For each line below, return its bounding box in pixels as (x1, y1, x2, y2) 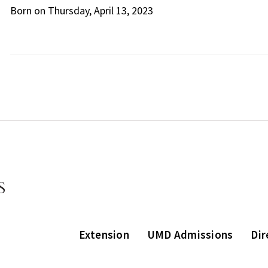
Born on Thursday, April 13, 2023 (10, 4, 153, 17)
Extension (78, 227, 129, 242)
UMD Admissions (147, 227, 233, 242)
